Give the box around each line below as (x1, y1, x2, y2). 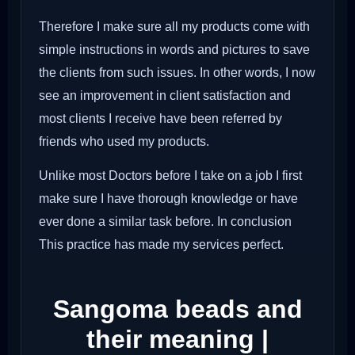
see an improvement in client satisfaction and (39, 88, 291, 102)
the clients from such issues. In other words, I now (39, 65, 315, 79)
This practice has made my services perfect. (39, 238, 284, 252)
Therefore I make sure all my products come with (39, 19, 310, 33)
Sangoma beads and (52, 295, 303, 324)
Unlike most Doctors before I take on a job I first (39, 169, 302, 183)
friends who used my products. (39, 134, 209, 148)
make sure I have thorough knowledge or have (39, 192, 298, 206)
